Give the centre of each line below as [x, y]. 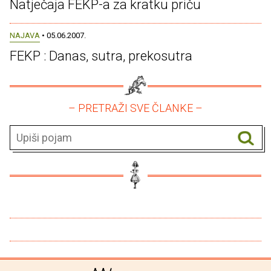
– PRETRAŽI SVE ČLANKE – [135, 108]
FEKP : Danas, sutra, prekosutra [101, 56]
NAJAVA [25, 35]
